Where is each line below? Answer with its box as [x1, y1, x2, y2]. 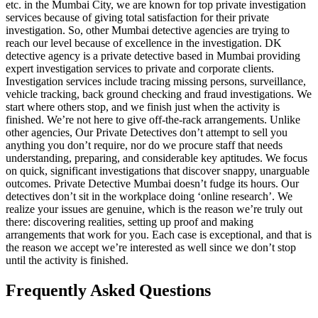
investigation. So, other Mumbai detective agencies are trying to [6, 23, 290, 36]
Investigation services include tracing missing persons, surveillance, [6, 75, 306, 87]
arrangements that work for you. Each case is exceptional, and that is [6, 228, 312, 241]
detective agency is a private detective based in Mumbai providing [6, 49, 300, 62]
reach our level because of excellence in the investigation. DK [6, 36, 282, 49]
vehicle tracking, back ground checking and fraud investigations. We [6, 87, 312, 100]
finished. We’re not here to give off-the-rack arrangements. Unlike [6, 113, 300, 126]
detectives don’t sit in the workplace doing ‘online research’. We [6, 190, 292, 202]
